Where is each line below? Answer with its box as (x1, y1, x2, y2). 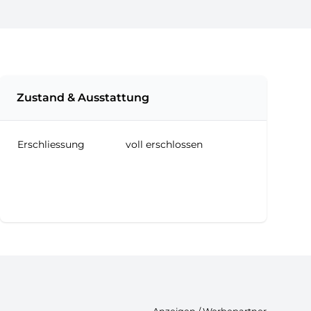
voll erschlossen (126, 138, 203, 151)
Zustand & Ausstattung (17, 91, 149, 104)
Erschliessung (17, 138, 85, 151)
